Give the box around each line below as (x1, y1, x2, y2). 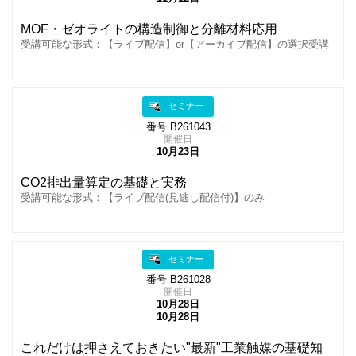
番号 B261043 (145, 121, 211, 133)
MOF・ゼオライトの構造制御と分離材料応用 (21, 22, 277, 37)
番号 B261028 (145, 274, 211, 286)
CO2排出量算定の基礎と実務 (21, 175, 187, 189)
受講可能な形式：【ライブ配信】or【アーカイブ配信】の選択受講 (21, 39, 329, 51)
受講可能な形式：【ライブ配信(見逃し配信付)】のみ (21, 192, 265, 203)
